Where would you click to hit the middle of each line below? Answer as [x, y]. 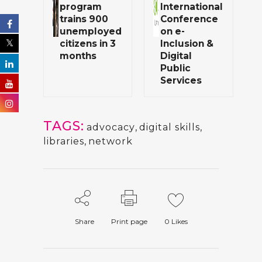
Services [181, 80]
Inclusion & [187, 44]
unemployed [91, 31]
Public [175, 68]
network [111, 141]
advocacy [111, 127]
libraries [64, 141]
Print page [129, 221]
